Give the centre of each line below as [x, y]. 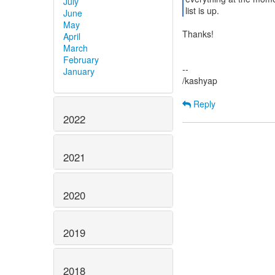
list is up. [202, 10]
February [81, 60]
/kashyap [200, 80]
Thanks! [198, 34]
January [79, 72]
